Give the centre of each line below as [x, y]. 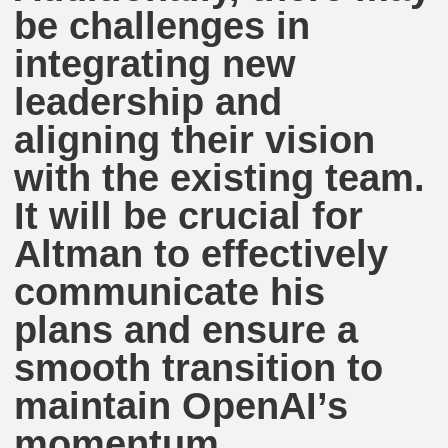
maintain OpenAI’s [181, 406]
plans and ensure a [186, 330]
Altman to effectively [201, 254]
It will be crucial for [189, 216]
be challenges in [162, 26]
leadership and [148, 102]
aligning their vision [195, 140]
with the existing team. [220, 178]
